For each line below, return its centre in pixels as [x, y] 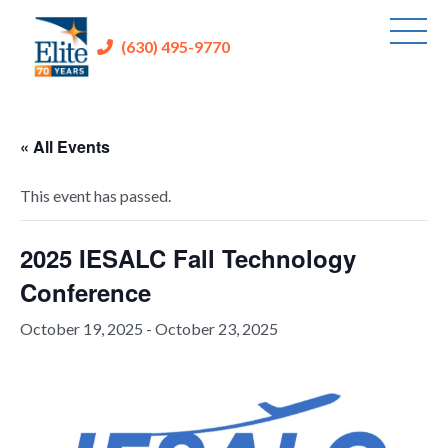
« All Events [65, 146]
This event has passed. [95, 195]
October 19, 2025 [81, 328]
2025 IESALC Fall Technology [188, 257]
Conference [85, 291]
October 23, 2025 [216, 328]
